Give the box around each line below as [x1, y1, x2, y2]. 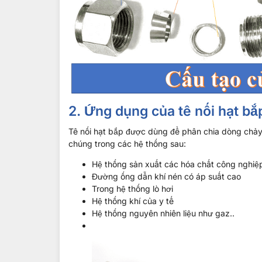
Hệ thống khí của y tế [92, 196, 174, 206]
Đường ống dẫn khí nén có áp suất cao [92, 171, 241, 182]
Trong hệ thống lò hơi [92, 184, 173, 194]
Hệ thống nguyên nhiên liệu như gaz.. [92, 208, 235, 219]
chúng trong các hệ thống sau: [68, 139, 186, 149]
